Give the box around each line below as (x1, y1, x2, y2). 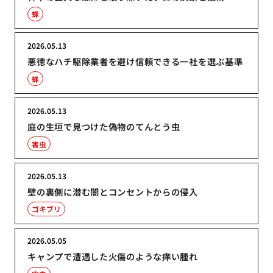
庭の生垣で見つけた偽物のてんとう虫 (27, 120, 180, 133)
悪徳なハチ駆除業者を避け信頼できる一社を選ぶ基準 (27, 55, 243, 68)
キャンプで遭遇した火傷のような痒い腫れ (27, 250, 198, 263)
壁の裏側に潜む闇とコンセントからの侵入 (27, 185, 198, 198)
